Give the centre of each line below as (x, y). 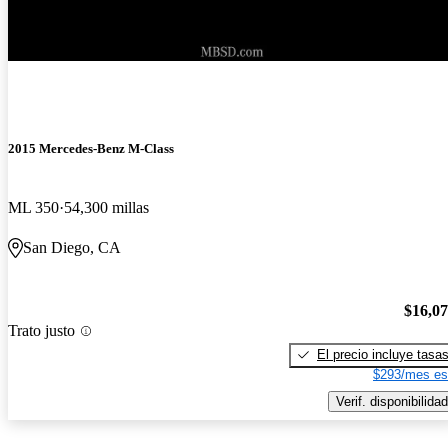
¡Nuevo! (34, 48)
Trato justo (41, 331)
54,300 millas (106, 208)
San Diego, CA (72, 248)
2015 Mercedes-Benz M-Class (91, 148)
